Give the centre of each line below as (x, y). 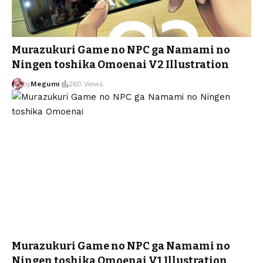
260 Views (85, 84)
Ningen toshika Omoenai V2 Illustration (120, 64)
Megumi (45, 84)
